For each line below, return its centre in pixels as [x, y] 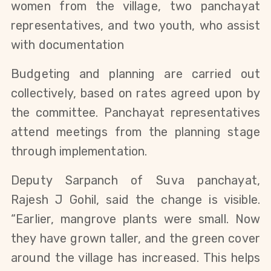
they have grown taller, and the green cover [135, 238]
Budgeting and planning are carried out [135, 73]
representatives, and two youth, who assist [135, 25]
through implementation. [79, 151]
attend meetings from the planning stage [135, 132]
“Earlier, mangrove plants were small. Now [135, 219]
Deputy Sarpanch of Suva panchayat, [135, 180]
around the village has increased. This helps [135, 257]
